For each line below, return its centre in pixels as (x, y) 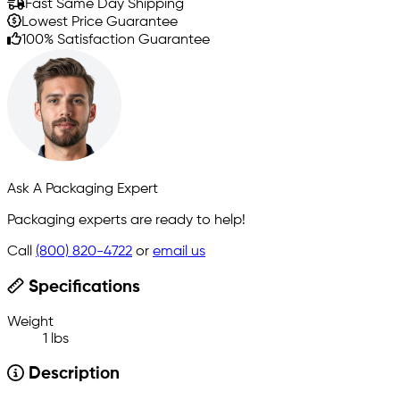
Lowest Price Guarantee (100, 22)
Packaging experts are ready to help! (126, 220)
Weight (30, 322)
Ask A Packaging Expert (83, 189)
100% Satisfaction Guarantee (116, 40)
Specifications (82, 287)
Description (71, 375)
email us (179, 251)
